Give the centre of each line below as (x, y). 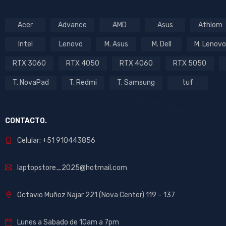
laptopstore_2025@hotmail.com (72, 168)
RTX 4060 (136, 63)
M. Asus (116, 44)
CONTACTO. (26, 121)
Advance (72, 25)
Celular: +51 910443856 (56, 140)
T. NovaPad (31, 82)
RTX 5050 (190, 63)
